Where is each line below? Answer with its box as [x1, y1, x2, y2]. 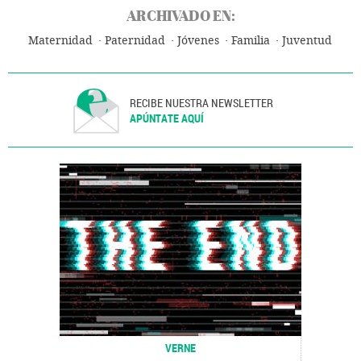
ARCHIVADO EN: [126, 5, 235, 26]
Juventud [282, 33, 332, 48]
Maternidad [28, 33, 93, 48]
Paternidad [105, 33, 165, 48]
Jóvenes [177, 33, 219, 48]
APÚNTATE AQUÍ [130, 110, 205, 126]
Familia [231, 33, 270, 48]
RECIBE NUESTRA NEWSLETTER [130, 94, 274, 110]
